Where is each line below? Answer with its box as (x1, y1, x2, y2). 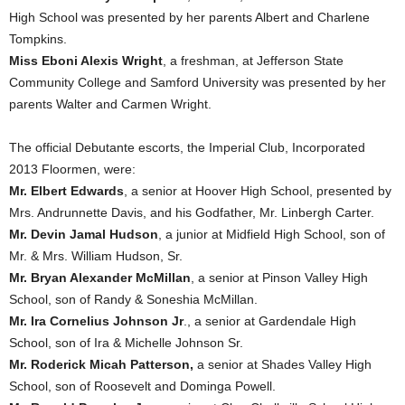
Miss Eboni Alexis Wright (9, 53, 163, 69)
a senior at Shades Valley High (193, 357, 372, 372)
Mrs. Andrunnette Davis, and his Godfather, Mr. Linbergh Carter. (9, 205, 374, 221)
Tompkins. (9, 32, 67, 47)
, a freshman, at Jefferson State (163, 53, 344, 69)
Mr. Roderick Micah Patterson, (9, 357, 193, 372)
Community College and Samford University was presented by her (9, 75, 386, 90)
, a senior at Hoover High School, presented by (124, 184, 391, 199)
